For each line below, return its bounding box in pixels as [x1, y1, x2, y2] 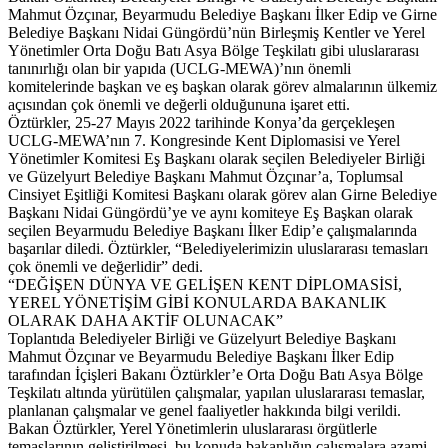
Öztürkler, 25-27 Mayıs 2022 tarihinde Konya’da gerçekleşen [8, 113, 395, 131]
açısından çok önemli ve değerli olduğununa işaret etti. [8, 95, 350, 113]
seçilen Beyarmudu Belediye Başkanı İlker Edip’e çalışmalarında [8, 221, 417, 239]
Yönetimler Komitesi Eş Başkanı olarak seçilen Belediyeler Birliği [8, 149, 425, 167]
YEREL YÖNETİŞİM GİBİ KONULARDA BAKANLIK [8, 293, 387, 311]
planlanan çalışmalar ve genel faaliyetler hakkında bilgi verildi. [8, 401, 401, 419]
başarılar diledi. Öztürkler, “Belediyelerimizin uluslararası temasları [8, 239, 428, 257]
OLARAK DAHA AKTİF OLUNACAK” [8, 311, 283, 329]
